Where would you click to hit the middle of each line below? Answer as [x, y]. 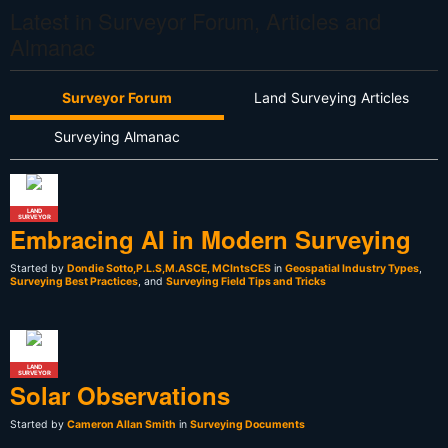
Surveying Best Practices [74, 282]
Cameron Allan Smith [121, 425]
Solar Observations [120, 395]
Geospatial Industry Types [352, 269]
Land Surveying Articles [331, 98]
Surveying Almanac [117, 137]
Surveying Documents [247, 425]
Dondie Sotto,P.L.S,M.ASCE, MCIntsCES [169, 269]
